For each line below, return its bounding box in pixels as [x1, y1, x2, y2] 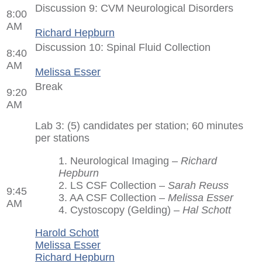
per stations [35, 132, 89, 144]
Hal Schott [182, 204, 231, 216]
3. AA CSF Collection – [58, 191, 168, 204]
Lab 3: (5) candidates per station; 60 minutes [35, 119, 243, 132]
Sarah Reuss [168, 179, 229, 191]
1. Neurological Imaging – [58, 154, 181, 167]
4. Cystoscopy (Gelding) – [58, 204, 182, 216]
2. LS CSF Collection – [58, 179, 168, 191]
